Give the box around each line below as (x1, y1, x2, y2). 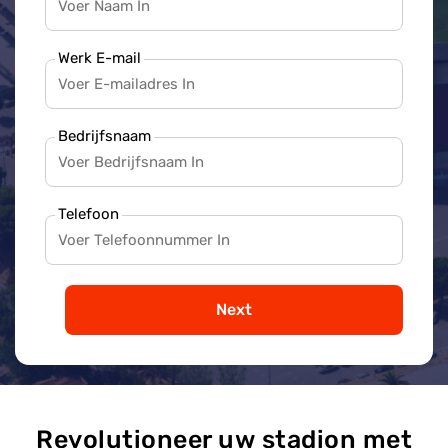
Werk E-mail (58, 48, 141, 67)
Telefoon (58, 204, 119, 223)
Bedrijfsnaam (58, 126, 151, 145)
